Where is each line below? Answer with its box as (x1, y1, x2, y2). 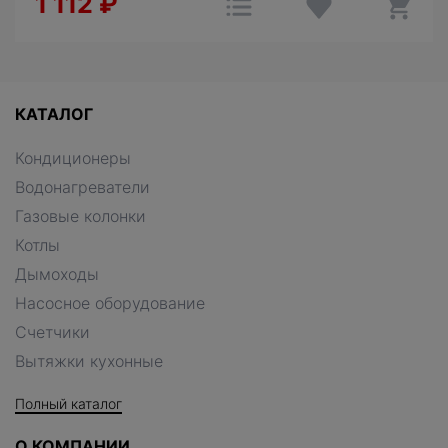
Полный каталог (15, 394, 122, 412)
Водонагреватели (15, 176, 150, 197)
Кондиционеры (15, 147, 131, 168)
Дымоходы (15, 263, 99, 284)
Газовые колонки (15, 205, 146, 226)
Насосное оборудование (15, 292, 205, 313)
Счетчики (15, 321, 90, 342)
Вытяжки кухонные (15, 350, 163, 371)
